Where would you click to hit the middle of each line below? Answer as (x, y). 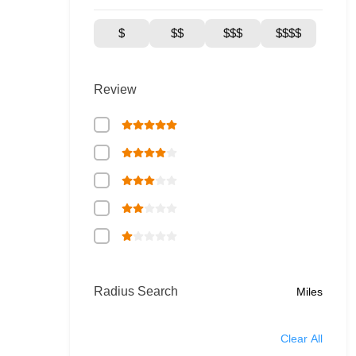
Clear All (302, 339)
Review (115, 89)
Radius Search (136, 291)
